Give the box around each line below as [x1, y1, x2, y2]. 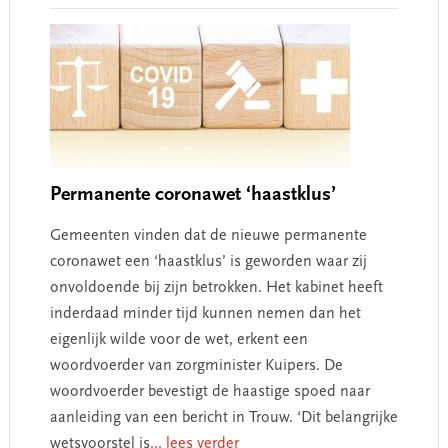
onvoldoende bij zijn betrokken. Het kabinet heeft [49, 279, 383, 296]
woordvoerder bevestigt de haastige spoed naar [49, 383, 370, 400]
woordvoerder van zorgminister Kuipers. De [49, 357, 343, 374]
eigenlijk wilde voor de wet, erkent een [49, 331, 308, 348]
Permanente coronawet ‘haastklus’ [49, 184, 336, 205]
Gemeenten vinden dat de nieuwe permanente [49, 227, 367, 244]
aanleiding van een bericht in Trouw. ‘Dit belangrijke [49, 409, 398, 426]
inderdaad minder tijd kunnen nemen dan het [49, 305, 361, 322]
